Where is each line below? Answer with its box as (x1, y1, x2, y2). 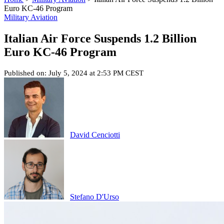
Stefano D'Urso (70, 192, 119, 201)
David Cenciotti (70, 130, 120, 139)
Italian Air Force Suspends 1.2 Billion (4, 31, 196, 45)
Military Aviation (4, 13, 57, 21)
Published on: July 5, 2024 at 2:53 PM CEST (4, 68, 143, 77)
